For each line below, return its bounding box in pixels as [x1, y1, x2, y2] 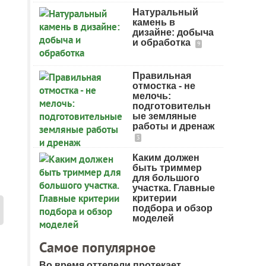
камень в [132, 17, 175, 27]
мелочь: [132, 91, 171, 101]
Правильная [132, 71, 191, 81]
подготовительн [132, 101, 211, 111]
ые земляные [132, 111, 197, 121]
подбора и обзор [132, 203, 213, 213]
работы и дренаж [132, 121, 214, 131]
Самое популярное [39, 238, 156, 256]
